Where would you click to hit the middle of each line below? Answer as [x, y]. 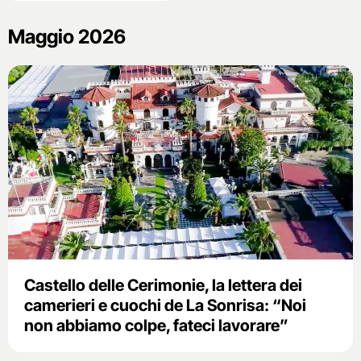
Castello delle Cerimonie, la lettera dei [163, 285]
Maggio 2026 [67, 37]
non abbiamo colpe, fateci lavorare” [156, 325]
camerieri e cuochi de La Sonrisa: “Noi [165, 305]
